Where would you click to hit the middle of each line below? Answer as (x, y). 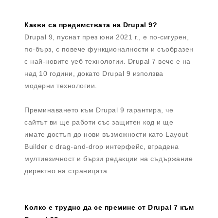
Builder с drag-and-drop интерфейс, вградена (102, 147)
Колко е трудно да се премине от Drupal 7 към (109, 208)
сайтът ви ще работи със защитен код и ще (99, 122)
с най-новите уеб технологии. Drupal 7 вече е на (108, 62)
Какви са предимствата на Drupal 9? (91, 25)
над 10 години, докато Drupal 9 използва (94, 74)
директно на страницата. (67, 171)
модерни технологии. (61, 86)
